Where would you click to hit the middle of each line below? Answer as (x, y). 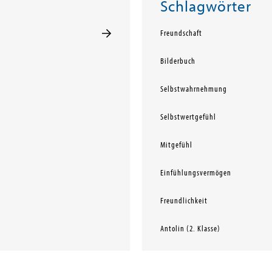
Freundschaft (181, 33)
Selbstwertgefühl (188, 117)
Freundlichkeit (184, 201)
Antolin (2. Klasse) (190, 229)
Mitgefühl (176, 145)
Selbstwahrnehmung (193, 89)
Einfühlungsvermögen (195, 173)
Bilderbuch (178, 61)
